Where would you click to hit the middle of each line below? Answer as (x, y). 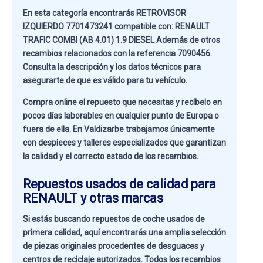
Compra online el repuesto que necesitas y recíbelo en (122, 102)
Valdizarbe (104, 129)
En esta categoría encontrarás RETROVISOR (104, 13)
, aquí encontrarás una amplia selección (153, 232)
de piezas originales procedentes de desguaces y (114, 246)
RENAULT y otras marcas (93, 198)
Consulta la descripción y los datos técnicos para (112, 67)
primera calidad (52, 232)
